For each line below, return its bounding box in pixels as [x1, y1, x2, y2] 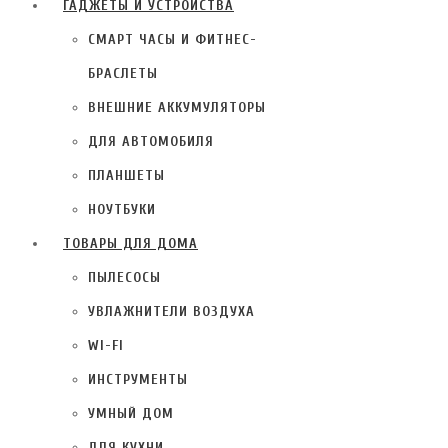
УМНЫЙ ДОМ [88, 404, 174, 422]
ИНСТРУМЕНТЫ [88, 370, 188, 388]
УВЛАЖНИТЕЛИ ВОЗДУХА [88, 302, 255, 320]
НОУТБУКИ [88, 200, 156, 218]
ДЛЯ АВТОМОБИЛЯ [88, 132, 214, 150]
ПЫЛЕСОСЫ [88, 268, 161, 286]
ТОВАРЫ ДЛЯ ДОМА [63, 234, 198, 252]
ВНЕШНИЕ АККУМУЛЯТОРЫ [88, 98, 266, 116]
